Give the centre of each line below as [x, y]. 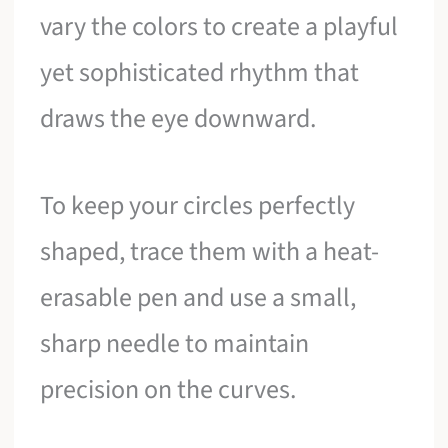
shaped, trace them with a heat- [210, 252]
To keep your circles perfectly [198, 206]
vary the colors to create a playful [219, 26]
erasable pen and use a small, [198, 298]
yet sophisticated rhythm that [200, 72]
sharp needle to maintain [175, 344]
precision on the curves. [168, 390]
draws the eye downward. [178, 118]
